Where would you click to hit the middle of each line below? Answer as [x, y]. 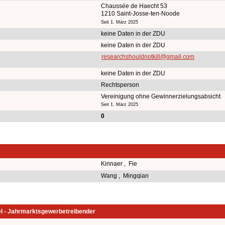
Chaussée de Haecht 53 [134, 6]
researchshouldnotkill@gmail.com [148, 57]
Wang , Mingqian [126, 176]
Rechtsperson [120, 85]
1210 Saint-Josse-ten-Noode [140, 13]
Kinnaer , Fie [120, 163]
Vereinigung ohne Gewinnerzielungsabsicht [161, 96]
